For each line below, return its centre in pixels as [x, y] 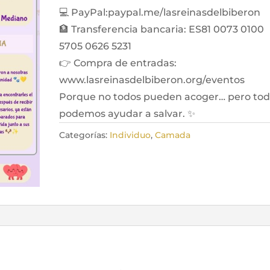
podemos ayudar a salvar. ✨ [127, 113]
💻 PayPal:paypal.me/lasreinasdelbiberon [160, 12]
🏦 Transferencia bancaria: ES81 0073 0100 [162, 29]
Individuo [130, 135]
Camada [173, 135]
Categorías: [85, 135]
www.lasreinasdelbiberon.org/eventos [152, 80]
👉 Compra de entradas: [118, 63]
